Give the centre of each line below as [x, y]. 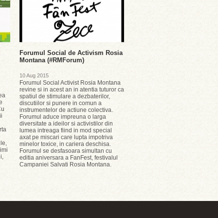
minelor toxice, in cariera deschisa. [65, 144]
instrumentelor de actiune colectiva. [66, 110]
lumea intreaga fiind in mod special [66, 130]
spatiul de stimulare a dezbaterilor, [65, 96]
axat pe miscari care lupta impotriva [66, 137]
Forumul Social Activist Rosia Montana [70, 83]
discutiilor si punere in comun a [61, 103]
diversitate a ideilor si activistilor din [66, 124]
